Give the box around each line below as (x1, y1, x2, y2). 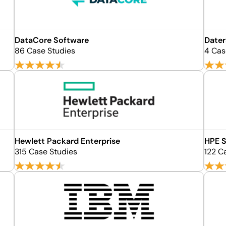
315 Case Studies (15, 146, 78, 157)
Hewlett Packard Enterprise (15, 136, 121, 146)
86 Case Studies (15, 45, 76, 56)
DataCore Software (15, 35, 89, 45)
